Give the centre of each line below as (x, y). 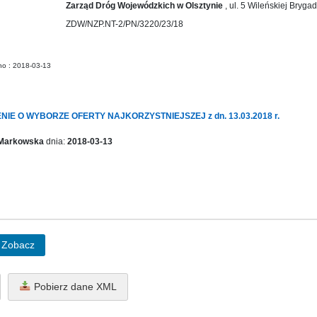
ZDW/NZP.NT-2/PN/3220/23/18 (125, 24)
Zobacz (18, 245)
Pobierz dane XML (74, 287)
